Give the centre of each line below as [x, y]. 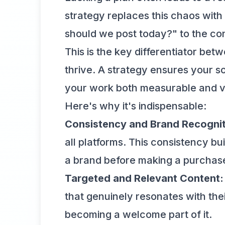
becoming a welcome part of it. [138, 214]
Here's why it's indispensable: [136, 106]
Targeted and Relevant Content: [144, 178]
